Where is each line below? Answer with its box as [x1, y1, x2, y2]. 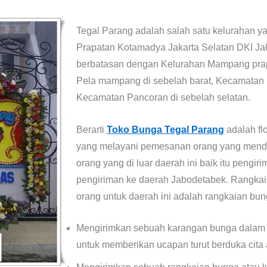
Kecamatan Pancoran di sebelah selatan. [76, 92, 250, 103]
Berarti [76, 124, 107, 135]
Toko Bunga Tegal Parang [107, 124, 224, 135]
